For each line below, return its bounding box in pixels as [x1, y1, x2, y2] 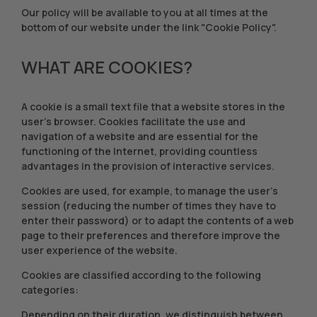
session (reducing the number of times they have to [21, 199, 276, 212]
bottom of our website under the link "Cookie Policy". [21, 21, 277, 34]
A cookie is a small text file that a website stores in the [21, 100, 285, 113]
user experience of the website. [21, 243, 178, 257]
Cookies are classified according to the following [21, 268, 261, 282]
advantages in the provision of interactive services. [21, 159, 275, 173]
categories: [21, 283, 79, 296]
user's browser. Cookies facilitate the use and [21, 115, 246, 128]
